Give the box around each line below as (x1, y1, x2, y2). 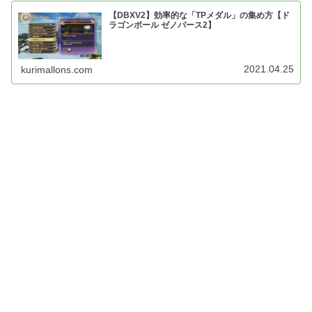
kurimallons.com (21, 63, 93, 75)
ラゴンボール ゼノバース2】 (109, 19, 217, 30)
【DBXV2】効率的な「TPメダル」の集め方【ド (109, 10, 290, 20)
